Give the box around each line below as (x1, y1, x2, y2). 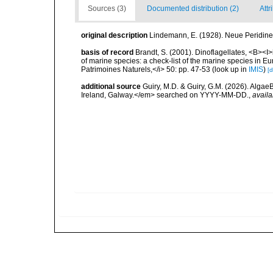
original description (81, 31, 147, 40)
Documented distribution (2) (147, 4, 239, 13)
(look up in (210, 65, 249, 74)
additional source (81, 82, 141, 91)
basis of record (81, 48, 133, 57)
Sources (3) (88, 4, 126, 13)
